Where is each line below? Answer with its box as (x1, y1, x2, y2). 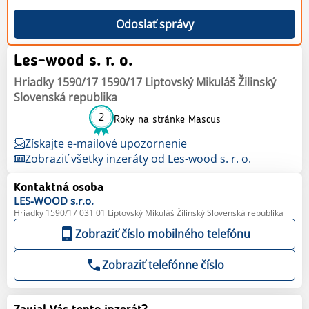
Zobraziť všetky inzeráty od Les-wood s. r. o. (25, 150, 251, 166)
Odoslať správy (115, 16, 194, 32)
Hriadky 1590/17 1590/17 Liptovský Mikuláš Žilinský (14, 74, 276, 90)
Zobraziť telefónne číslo (101, 257, 224, 272)
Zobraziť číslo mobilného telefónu (75, 226, 250, 241)
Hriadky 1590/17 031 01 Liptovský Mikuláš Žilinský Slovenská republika (14, 206, 283, 219)
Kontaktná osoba (14, 181, 103, 194)
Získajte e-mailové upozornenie (25, 135, 187, 151)
